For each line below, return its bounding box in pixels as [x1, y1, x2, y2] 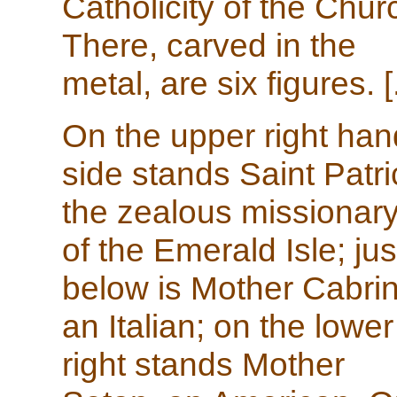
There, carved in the [62, 27, 356, 64]
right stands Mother [62, 346, 345, 383]
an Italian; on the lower [62, 307, 393, 345]
